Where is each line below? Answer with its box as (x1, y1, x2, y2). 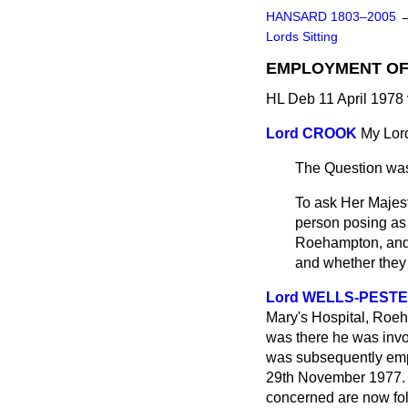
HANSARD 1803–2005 (266, 10, 396, 24)
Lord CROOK (266, 126, 357, 141)
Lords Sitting (266, 30, 338, 44)
